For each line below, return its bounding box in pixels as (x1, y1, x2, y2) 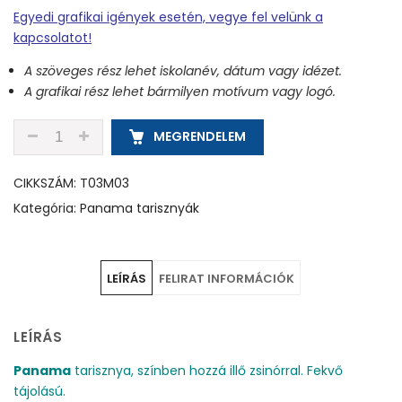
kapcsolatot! (13, 29, 92, 47)
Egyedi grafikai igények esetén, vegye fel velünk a (13, 8, 323, 26)
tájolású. (13, 382, 66, 400)
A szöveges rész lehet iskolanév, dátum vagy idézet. (24, 62, 342, 80)
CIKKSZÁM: (13, 174, 80, 192)
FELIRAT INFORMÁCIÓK (158, 270, 294, 287)
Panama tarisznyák (80, 199, 199, 217)
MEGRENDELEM (151, 127, 246, 145)
